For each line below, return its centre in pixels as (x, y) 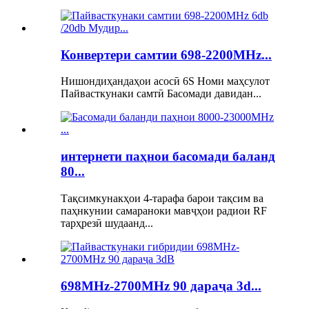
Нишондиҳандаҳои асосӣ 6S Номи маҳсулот (165, 81)
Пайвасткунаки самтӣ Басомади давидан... (161, 94)
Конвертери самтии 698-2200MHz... (166, 54)
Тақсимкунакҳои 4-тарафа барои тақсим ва (162, 198)
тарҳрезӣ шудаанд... (107, 223)
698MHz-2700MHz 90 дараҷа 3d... (161, 286)
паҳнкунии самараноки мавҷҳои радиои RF (164, 210)
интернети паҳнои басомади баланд (168, 157)
